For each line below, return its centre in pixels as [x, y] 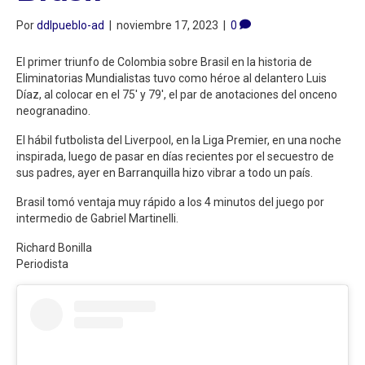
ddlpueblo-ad [70, 25]
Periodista [42, 264]
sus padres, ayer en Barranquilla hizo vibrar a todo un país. [165, 172]
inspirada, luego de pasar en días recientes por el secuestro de [175, 156]
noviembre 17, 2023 [167, 25]
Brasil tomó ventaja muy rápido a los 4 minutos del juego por [170, 202]
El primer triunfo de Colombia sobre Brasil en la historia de [164, 62]
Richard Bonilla [54, 247]
